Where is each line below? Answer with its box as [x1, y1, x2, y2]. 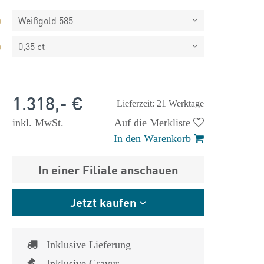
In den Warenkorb [114, 133, 192, 144]
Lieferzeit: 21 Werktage [117, 98, 204, 109]
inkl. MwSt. [12, 117, 64, 128]
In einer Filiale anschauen [38, 161, 178, 178]
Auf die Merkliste [114, 117, 191, 128]
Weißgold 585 [18, 14, 73, 27]
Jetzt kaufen [70, 193, 136, 210]
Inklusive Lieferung [46, 239, 131, 250]
